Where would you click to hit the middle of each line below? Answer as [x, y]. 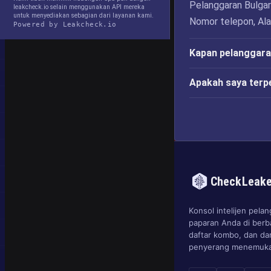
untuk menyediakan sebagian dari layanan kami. [83, 15]
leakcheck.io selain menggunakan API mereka [79, 7]
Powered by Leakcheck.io [65, 24]
